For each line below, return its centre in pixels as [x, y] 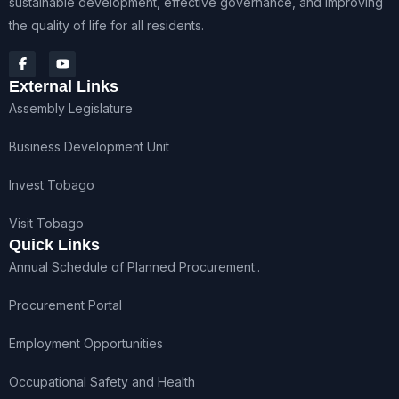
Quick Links [54, 244]
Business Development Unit [89, 146]
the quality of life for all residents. [106, 26]
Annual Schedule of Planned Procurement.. [134, 266]
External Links [64, 86]
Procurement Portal [65, 305]
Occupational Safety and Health [102, 381]
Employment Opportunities [86, 343]
